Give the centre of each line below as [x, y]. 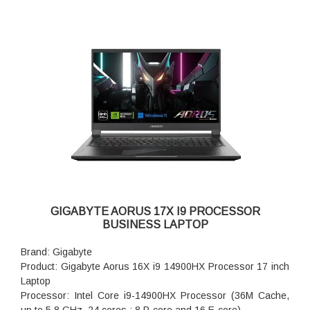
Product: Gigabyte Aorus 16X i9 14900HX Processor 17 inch [155, 267]
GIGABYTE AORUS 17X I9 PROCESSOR [155, 212]
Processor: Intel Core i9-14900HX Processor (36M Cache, [155, 296]
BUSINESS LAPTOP [155, 225]
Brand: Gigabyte [56, 252]
